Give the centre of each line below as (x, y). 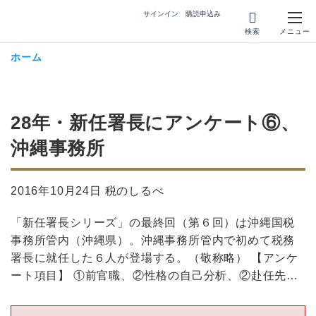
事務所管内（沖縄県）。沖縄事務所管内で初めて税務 (153, 240)
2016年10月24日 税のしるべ (87, 191)
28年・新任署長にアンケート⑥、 (155, 123)
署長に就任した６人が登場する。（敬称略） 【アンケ (154, 258)
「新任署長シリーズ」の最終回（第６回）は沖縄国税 (153, 223)
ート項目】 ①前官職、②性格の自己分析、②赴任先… (154, 275)
